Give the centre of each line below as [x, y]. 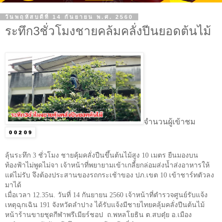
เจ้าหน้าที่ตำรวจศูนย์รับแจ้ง [166, 195]
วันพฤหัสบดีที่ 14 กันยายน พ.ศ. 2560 [69, 17]
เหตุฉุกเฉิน [22, 205]
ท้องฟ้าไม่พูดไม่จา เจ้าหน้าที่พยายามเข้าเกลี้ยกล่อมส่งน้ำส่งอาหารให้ [107, 165]
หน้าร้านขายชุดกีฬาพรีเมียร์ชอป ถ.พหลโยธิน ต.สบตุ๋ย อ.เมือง [98, 215]
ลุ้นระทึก [19, 155]
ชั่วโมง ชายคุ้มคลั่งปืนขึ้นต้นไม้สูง [89, 155]
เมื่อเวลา [19, 195]
